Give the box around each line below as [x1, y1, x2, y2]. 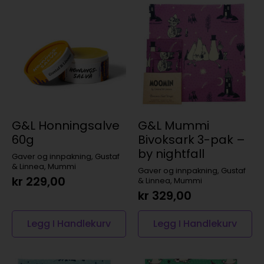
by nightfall [138, 145, 204, 162]
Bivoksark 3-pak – [138, 131, 245, 148]
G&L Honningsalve [12, 117, 120, 134]
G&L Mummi [138, 117, 209, 134]
